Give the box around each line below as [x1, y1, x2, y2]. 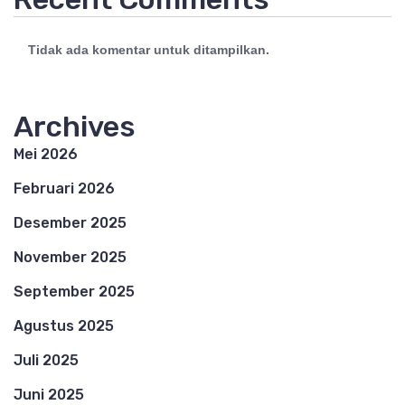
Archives [14, 109, 136, 144]
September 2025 [14, 283, 135, 300]
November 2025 [14, 249, 127, 266]
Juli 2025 [14, 352, 79, 369]
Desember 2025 [14, 214, 127, 231]
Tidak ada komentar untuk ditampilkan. [28, 42, 269, 57]
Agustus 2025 [14, 317, 114, 334]
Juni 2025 [14, 386, 84, 403]
